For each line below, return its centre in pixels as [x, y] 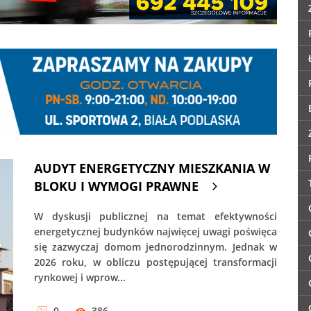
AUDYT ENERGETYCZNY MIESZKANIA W [152, 168]
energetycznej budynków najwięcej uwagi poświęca [155, 232]
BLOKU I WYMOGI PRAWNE [116, 186]
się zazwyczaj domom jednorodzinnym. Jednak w [155, 247]
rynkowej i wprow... [80, 278]
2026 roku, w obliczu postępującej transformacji [155, 262]
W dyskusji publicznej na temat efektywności [155, 217]
